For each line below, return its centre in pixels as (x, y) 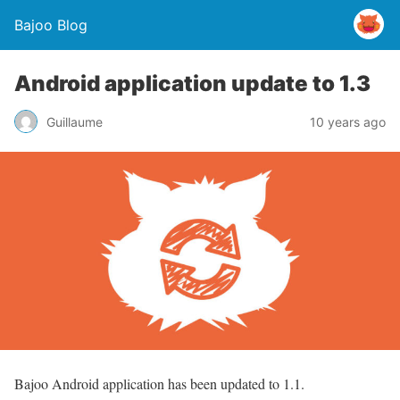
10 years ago (348, 121)
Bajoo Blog (51, 25)
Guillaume (75, 121)
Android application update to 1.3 (192, 83)
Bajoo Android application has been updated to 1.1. (159, 383)
